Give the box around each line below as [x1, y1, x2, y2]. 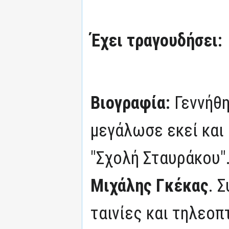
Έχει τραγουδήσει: [90, 30, 222, 51]
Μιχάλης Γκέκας [90, 175, 209, 196]
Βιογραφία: [90, 92, 174, 113]
